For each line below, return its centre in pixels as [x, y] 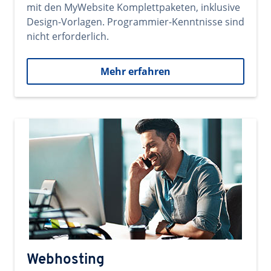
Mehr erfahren [135, 71]
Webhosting [66, 260]
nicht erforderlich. [68, 36]
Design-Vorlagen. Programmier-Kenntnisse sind [135, 22]
